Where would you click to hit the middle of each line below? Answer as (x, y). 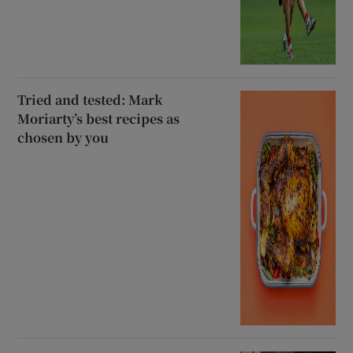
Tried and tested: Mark (90, 100)
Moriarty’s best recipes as (99, 119)
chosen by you (63, 138)
